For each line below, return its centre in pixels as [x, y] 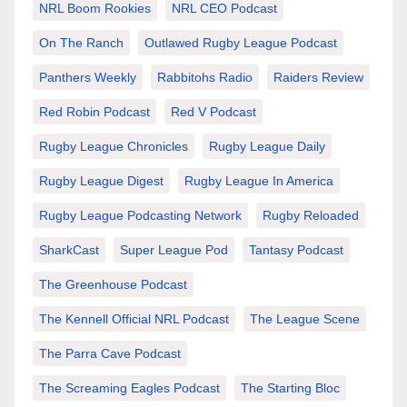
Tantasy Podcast [296, 250]
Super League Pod [174, 250]
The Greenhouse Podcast [113, 285]
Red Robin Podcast [94, 112]
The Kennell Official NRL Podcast [134, 319]
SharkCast [69, 250]
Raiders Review [318, 78]
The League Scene [305, 319]
